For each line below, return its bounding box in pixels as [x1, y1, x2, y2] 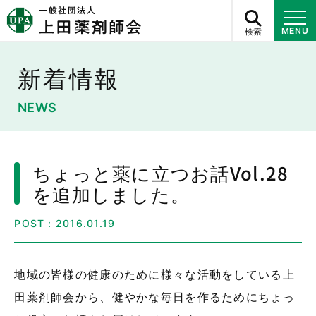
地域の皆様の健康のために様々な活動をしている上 [14, 265, 295, 282]
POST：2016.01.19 [14, 217, 116, 229]
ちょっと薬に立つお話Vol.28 [32, 159, 289, 186]
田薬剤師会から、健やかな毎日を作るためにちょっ [14, 287, 295, 305]
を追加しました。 [32, 180, 190, 207]
